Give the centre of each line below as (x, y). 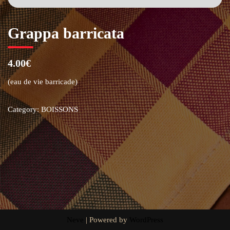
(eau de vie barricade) (43, 82)
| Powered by (107, 220)
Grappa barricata (66, 33)
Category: (24, 109)
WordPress (146, 220)
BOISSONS (60, 109)
